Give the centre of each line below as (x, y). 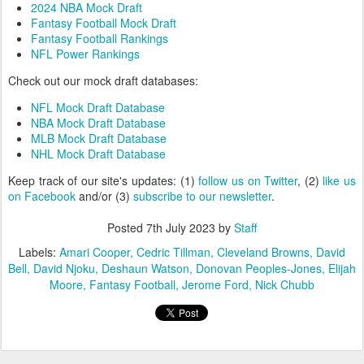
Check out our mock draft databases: (103, 80)
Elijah (342, 268)
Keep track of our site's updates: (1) (104, 180)
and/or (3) (104, 196)
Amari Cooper (95, 252)
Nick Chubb (285, 284)
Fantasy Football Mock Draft (104, 23)
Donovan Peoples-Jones (259, 268)
